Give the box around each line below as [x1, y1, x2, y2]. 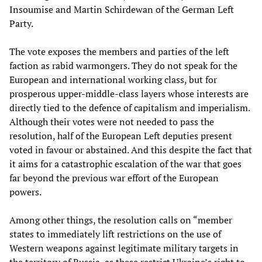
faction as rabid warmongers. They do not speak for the [9, 58, 237, 72]
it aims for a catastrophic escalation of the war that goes [9, 157, 242, 170]
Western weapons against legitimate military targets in [9, 241, 239, 254]
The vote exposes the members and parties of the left [9, 44, 229, 58]
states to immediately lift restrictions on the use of [9, 227, 221, 240]
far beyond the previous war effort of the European [9, 171, 219, 184]
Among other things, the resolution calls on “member [9, 213, 232, 226]
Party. [9, 16, 33, 30]
